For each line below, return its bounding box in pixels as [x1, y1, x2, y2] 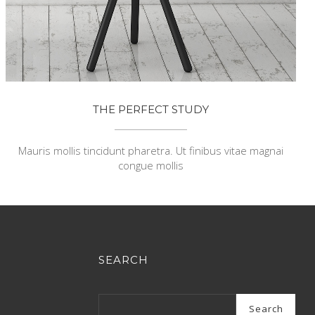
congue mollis [118, 158, 184, 173]
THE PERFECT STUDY [93, 103, 210, 117]
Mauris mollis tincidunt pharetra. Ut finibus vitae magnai [18, 143, 284, 158]
